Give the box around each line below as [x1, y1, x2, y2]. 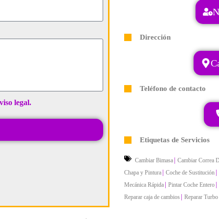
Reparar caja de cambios [124, 193, 180, 200]
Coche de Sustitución [166, 169, 215, 176]
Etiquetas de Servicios [140, 135, 210, 144]
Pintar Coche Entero [168, 181, 215, 188]
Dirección [140, 33, 171, 41]
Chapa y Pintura [124, 169, 161, 176]
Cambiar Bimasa [135, 156, 173, 164]
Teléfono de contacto [140, 84, 206, 92]
